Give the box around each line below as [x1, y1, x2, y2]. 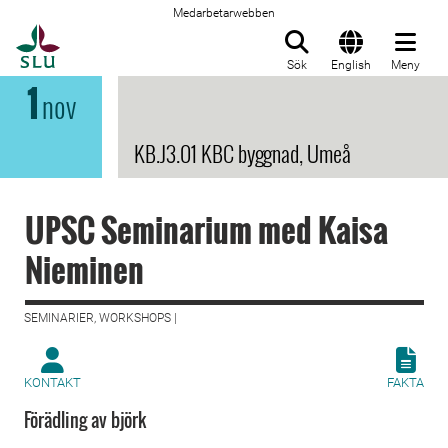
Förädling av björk [24, 407, 146, 433]
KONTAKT [24, 375, 81, 390]
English [331, 58, 371, 72]
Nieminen [25, 246, 144, 293]
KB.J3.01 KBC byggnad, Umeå [134, 137, 351, 169]
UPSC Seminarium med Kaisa [25, 206, 388, 253]
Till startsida [59, 25, 160, 45]
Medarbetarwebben [173, 6, 275, 20]
